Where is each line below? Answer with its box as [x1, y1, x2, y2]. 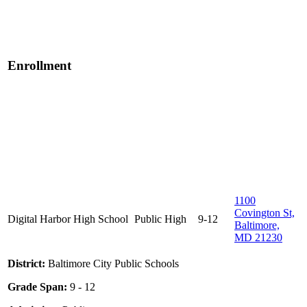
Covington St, [234, 207, 295, 219]
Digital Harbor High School [8, 213, 128, 225]
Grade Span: [8, 281, 67, 293]
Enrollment [8, 58, 71, 73]
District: [8, 258, 45, 270]
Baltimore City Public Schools [45, 258, 179, 270]
